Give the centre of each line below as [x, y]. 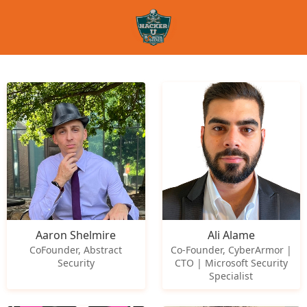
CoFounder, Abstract [76, 250]
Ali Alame [231, 235]
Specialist [231, 276]
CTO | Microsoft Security [231, 263]
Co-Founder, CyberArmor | [231, 250]
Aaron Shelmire [76, 235]
